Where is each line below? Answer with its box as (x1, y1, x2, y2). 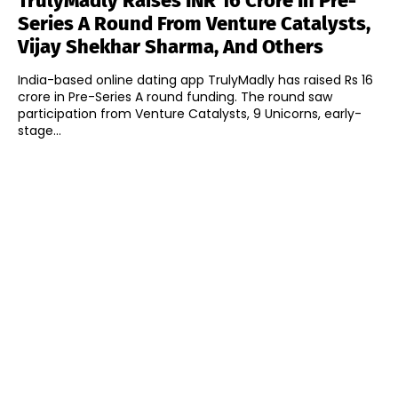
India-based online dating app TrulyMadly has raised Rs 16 (18, 71, 373, 90)
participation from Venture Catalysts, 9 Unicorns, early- (18, 105, 362, 123)
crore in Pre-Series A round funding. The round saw (18, 88, 241, 107)
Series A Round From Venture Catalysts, (18, 12, 370, 36)
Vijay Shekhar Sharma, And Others (18, 35, 323, 60)
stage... (18, 122, 61, 140)
